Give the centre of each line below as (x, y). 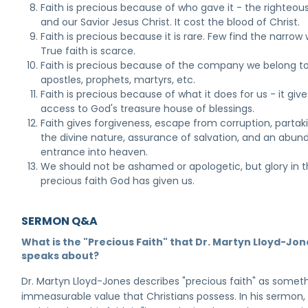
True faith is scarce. (88, 51)
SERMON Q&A (60, 221)
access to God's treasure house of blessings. (148, 109)
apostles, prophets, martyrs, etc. (118, 80)
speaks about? (60, 256)
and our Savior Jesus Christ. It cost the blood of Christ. (170, 22)
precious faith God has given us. (118, 181)
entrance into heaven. (95, 152)
